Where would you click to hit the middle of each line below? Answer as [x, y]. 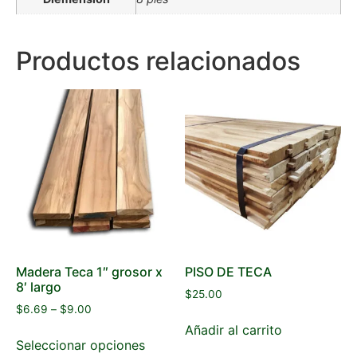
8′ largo [39, 287]
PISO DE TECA [229, 272]
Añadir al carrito [234, 330]
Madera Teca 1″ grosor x [89, 272]
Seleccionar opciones [80, 345]
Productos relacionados [158, 61]
